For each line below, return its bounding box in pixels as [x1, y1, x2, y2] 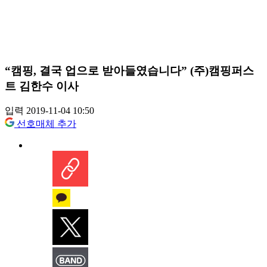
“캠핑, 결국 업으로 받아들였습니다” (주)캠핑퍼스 [5, 64, 254, 77]
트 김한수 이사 [5, 79, 79, 92]
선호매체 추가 [17, 119, 76, 129]
